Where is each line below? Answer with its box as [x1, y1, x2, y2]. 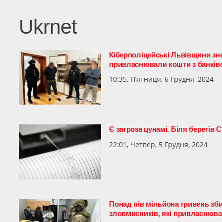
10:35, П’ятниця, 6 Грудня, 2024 [109, 74, 214, 84]
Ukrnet [18, 15, 77, 38]
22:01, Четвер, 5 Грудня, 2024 [109, 139, 208, 149]
